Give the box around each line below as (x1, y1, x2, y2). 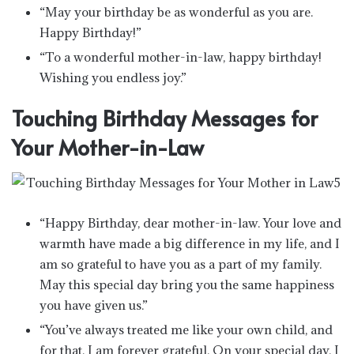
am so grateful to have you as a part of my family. (40, 256, 322, 272)
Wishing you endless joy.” (40, 69, 186, 85)
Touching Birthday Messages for (12, 102, 318, 133)
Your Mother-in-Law (12, 131, 204, 162)
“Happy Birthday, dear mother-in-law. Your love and (40, 215, 341, 231)
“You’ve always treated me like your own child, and (40, 322, 333, 337)
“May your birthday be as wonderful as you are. (40, 3, 313, 20)
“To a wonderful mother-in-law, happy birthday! (40, 48, 322, 65)
